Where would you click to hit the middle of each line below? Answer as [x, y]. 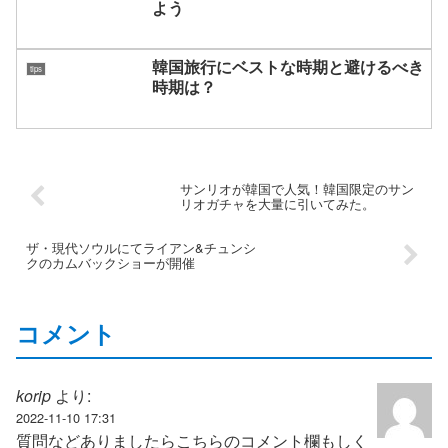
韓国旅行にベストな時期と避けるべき [288, 67]
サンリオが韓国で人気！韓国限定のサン [296, 189]
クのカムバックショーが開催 [110, 263]
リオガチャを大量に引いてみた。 [277, 204]
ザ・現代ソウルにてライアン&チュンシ [141, 248]
